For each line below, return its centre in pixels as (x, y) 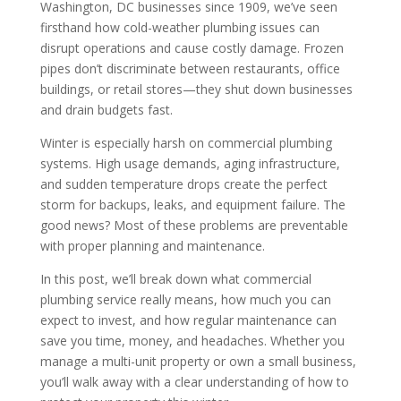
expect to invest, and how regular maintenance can (188, 320)
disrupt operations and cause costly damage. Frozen (192, 47)
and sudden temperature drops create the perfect (183, 183)
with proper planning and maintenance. (152, 245)
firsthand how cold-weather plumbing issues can (179, 27)
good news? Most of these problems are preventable (194, 225)
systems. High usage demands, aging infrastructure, (190, 163)
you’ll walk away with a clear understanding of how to (194, 381)
